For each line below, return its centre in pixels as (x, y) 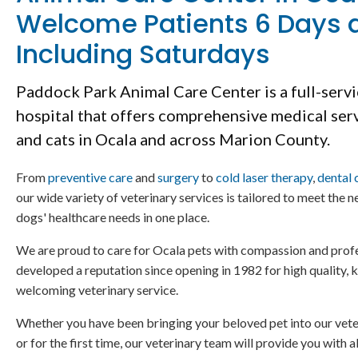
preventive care (90, 177)
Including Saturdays (143, 54)
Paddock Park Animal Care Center (139, 91)
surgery (178, 177)
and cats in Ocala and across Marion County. (173, 139)
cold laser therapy (264, 177)
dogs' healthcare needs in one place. (114, 217)
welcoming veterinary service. (98, 290)
